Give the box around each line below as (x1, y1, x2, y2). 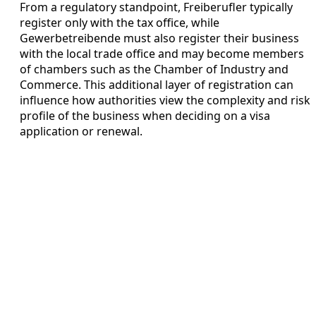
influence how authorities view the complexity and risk (20, 92, 310, 108)
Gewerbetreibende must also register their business (20, 30, 299, 46)
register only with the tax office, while (20, 14, 219, 30)
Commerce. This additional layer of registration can (20, 76, 293, 92)
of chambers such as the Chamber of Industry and (20, 61, 288, 77)
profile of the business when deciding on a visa (20, 107, 270, 123)
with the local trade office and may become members (20, 45, 304, 61)
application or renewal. (20, 123, 142, 139)
